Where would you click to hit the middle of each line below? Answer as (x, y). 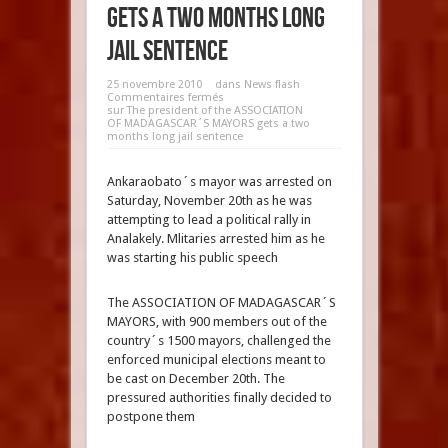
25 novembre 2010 (154, 84)
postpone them (150, 416)
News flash (271, 84)
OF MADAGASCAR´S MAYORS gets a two (208, 123)
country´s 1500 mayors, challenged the (218, 340)
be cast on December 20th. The (195, 378)
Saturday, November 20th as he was (209, 200)
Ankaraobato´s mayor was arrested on (219, 181)
